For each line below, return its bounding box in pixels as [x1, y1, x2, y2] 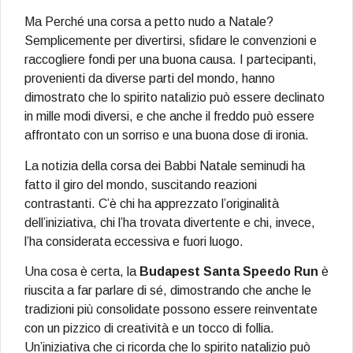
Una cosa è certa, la [24, 265, 139, 279]
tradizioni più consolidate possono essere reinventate [24, 303, 318, 317]
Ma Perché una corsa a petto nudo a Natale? [24, 15, 273, 29]
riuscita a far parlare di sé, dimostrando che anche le [24, 284, 311, 298]
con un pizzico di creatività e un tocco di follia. [24, 321, 274, 336]
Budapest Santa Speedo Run [139, 265, 318, 279]
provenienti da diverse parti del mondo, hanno [24, 72, 275, 86]
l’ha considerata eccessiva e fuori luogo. [24, 234, 243, 248]
